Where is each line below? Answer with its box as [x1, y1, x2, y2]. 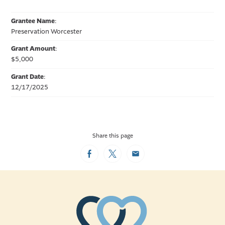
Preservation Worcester [11, 27, 82, 36]
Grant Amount [11, 44, 56, 54]
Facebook [88, 151, 123, 161]
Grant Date [11, 72, 44, 82]
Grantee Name [11, 16, 55, 26]
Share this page [92, 132, 133, 140]
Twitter [111, 151, 136, 161]
